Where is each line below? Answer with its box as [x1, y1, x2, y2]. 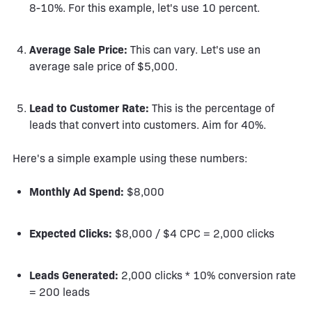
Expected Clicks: [29, 226, 112, 240]
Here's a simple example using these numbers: [13, 151, 247, 165]
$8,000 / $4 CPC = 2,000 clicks [112, 226, 274, 240]
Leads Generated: [29, 268, 118, 282]
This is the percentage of [149, 101, 274, 115]
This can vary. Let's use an [127, 42, 260, 56]
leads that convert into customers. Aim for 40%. [29, 118, 266, 132]
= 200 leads [29, 285, 90, 299]
